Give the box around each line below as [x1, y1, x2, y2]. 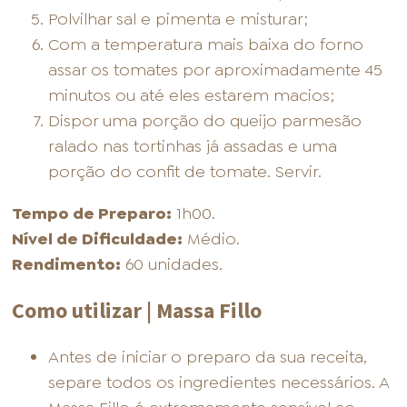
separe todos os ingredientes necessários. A [48, 372, 390, 394]
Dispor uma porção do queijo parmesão [48, 110, 362, 133]
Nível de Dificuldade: [12, 228, 184, 251]
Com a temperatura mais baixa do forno [48, 34, 364, 56]
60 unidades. [121, 253, 223, 276]
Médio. [183, 228, 241, 251]
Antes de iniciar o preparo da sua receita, [48, 346, 368, 369]
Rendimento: [12, 253, 122, 276]
